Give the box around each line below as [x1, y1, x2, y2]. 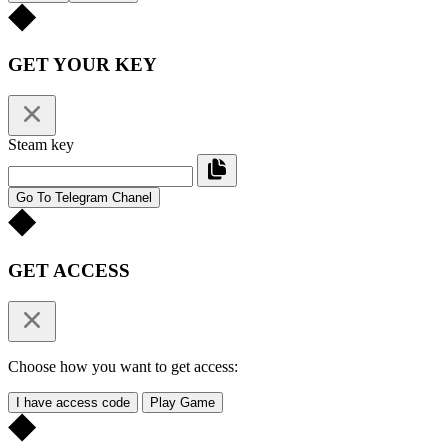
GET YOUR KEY [8, 54, 157, 76]
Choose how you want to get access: [8, 357, 238, 375]
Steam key [8, 136, 74, 154]
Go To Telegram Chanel [16, 190, 152, 206]
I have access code [16, 394, 130, 410]
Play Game [150, 394, 215, 410]
